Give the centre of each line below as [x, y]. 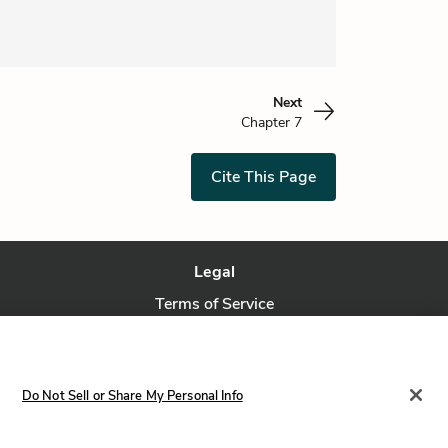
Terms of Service [215, 304]
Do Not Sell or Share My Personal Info [132, 395]
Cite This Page [263, 177]
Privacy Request [214, 368]
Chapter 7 [271, 122]
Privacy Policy [214, 336]
